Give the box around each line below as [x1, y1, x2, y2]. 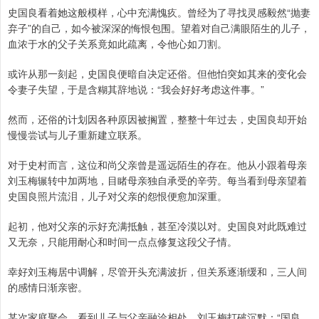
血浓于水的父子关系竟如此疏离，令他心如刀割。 [8, 36, 227, 51]
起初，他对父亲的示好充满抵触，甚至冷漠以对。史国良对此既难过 [8, 219, 307, 234]
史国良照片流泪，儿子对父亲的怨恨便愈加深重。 [8, 189, 227, 204]
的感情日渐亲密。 [8, 280, 88, 295]
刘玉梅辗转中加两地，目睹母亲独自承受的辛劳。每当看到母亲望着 [8, 173, 307, 188]
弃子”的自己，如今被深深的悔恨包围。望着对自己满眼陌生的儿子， [8, 21, 310, 36]
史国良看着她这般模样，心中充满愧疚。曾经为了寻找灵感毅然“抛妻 [8, 5, 310, 20]
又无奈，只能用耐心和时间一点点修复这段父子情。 [8, 234, 237, 249]
